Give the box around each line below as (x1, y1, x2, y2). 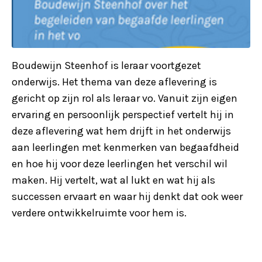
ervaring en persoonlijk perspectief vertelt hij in (12, 108, 234, 121)
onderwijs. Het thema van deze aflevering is (12, 75, 217, 88)
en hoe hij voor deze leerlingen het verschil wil (12, 157, 227, 170)
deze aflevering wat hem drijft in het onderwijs (12, 124, 231, 137)
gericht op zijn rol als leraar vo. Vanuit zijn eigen (12, 91, 237, 105)
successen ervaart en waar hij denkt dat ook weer (12, 189, 243, 203)
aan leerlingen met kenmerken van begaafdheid (12, 140, 239, 154)
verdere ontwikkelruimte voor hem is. (12, 206, 187, 219)
